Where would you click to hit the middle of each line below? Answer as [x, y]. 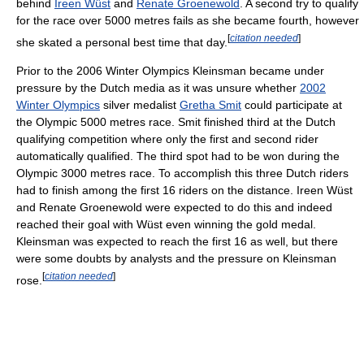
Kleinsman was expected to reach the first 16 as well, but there [177, 242]
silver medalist [140, 105]
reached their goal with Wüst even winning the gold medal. [166, 225]
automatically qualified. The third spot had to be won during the [178, 156]
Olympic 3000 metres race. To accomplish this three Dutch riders [182, 173]
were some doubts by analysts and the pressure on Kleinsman [176, 259]
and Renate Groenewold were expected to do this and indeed [174, 208]
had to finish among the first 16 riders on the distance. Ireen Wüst [184, 191]
